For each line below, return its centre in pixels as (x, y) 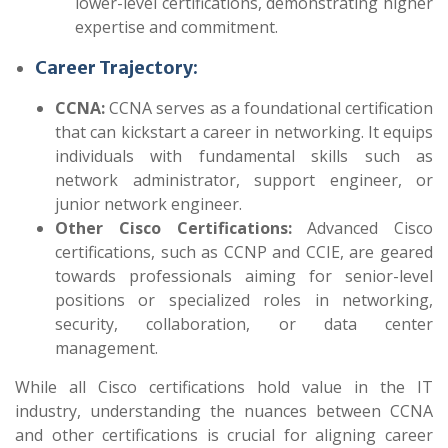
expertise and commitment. (176, 27)
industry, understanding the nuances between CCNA (224, 411)
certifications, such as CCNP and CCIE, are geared (244, 252)
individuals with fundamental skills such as (244, 156)
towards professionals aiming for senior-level (244, 276)
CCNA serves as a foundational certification (269, 108)
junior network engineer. (148, 204)
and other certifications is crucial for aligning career (224, 435)
